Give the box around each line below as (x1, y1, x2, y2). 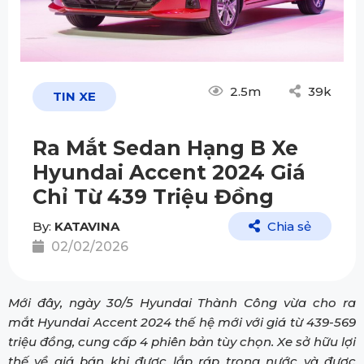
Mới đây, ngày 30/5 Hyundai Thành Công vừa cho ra (8, 295, 356, 311)
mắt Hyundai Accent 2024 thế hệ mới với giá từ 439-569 (8, 314, 356, 331)
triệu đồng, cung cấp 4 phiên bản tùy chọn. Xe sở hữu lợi (8, 334, 356, 350)
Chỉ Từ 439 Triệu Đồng (32, 184, 274, 210)
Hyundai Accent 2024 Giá (32, 160, 305, 185)
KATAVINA (54, 219, 119, 235)
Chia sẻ (264, 219, 311, 235)
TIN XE (53, 89, 96, 105)
